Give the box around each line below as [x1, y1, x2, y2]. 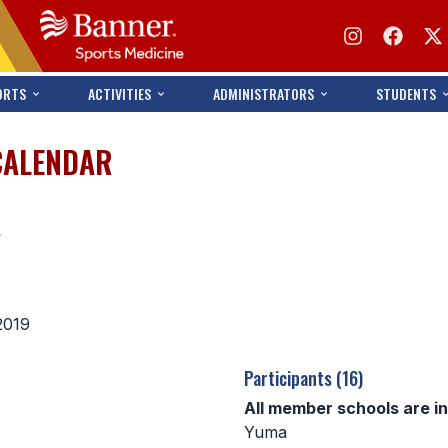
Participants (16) [244, 365, 363, 391]
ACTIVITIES [87, 83, 151, 104]
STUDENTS [376, 83, 437, 104]
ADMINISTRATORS [213, 83, 315, 104]
